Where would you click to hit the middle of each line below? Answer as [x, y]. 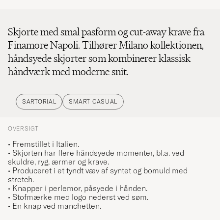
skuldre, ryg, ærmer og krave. [58, 162]
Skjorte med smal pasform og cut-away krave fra [106, 32]
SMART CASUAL [93, 102]
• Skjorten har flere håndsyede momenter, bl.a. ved [96, 153]
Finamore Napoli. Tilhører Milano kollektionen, [106, 45]
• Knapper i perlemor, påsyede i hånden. [78, 188]
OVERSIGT [23, 129]
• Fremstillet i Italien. [43, 144]
